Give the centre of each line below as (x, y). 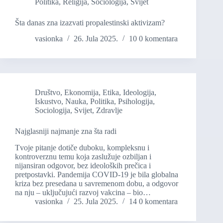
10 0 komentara (153, 39)
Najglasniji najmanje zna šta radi (66, 131)
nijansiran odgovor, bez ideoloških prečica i (83, 166)
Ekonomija (81, 93)
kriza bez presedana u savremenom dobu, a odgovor (97, 184)
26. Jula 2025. (96, 39)
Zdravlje (109, 111)
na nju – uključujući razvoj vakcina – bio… (83, 193)
